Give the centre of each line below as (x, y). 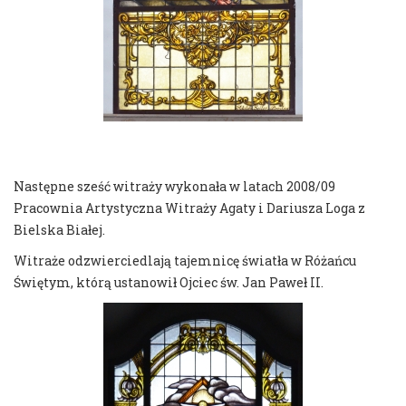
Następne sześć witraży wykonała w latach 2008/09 (174, 187)
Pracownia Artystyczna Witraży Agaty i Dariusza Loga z (189, 208)
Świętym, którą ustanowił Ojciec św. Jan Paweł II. (169, 283)
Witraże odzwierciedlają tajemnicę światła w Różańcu (185, 261)
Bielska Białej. (59, 230)
